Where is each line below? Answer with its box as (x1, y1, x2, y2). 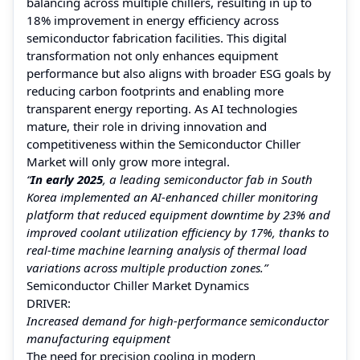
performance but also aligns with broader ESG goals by (27, 64, 331, 81)
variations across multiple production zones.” (27, 259, 268, 276)
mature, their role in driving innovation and (27, 117, 267, 134)
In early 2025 (31, 170, 103, 187)
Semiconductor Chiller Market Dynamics (27, 276, 249, 293)
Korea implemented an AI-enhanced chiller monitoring (27, 188, 318, 205)
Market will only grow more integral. (27, 153, 230, 170)
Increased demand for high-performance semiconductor (27, 312, 329, 329)
